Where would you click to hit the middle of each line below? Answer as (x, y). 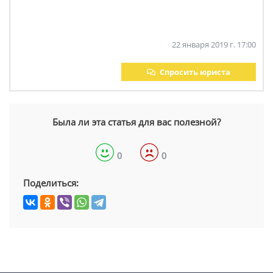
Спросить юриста (195, 72)
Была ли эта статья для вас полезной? (136, 122)
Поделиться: (51, 183)
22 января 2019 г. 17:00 (214, 44)
